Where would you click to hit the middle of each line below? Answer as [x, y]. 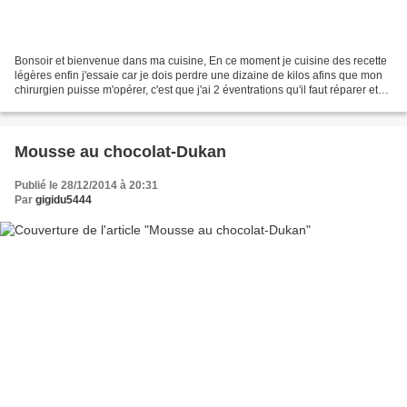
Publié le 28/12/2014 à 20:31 [86, 186]
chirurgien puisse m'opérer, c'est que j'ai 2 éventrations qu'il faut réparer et [196, 90]
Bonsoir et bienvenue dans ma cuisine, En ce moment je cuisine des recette [201, 61]
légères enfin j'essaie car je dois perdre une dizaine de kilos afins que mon [199, 76]
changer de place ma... [71, 105]
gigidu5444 [64, 200]
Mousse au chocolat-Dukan [120, 152]
